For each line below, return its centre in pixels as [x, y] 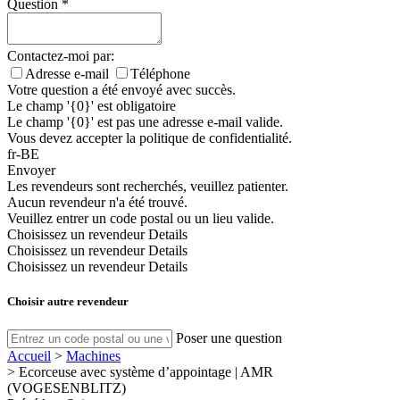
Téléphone [160, 74]
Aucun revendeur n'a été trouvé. [97, 203]
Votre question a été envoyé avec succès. [121, 90]
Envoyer [31, 171]
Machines [93, 355]
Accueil [29, 355]
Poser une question [229, 337]
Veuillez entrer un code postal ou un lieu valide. [141, 219]
